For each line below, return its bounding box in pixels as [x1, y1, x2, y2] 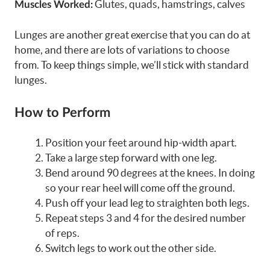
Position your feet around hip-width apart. [45, 136, 237, 148]
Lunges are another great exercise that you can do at [14, 29, 250, 41]
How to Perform [14, 105, 110, 119]
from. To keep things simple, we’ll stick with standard [14, 59, 249, 71]
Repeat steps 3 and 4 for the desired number [45, 212, 246, 224]
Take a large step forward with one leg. [45, 151, 217, 163]
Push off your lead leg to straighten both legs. [45, 196, 250, 209]
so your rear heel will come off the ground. [45, 181, 235, 193]
